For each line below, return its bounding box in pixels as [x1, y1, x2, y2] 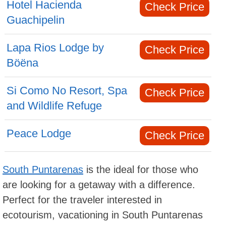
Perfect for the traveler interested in [3, 194, 162, 205]
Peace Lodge [7, 127, 72, 140]
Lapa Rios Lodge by [7, 41, 104, 54]
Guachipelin [7, 14, 65, 26]
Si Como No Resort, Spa [7, 84, 128, 97]
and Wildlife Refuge [7, 99, 102, 112]
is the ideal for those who [83, 164, 198, 175]
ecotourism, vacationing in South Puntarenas [3, 209, 203, 220]
